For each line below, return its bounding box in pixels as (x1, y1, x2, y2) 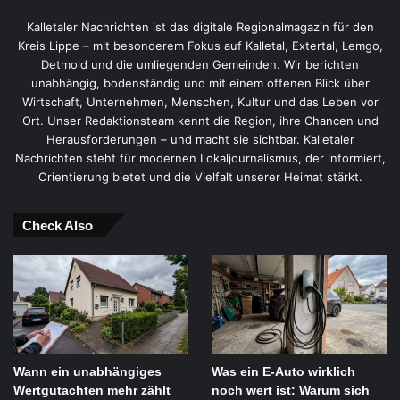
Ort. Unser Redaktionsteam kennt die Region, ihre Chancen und (21, 112, 379, 128)
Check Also (22, 217, 93, 233)
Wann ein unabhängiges (13, 364, 162, 379)
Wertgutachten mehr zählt (13, 383, 171, 398)
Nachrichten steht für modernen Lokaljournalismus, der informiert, (14, 150, 386, 165)
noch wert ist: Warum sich (211, 383, 370, 398)
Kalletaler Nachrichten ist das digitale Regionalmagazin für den (26, 19, 374, 34)
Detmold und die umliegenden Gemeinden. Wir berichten (41, 56, 359, 71)
